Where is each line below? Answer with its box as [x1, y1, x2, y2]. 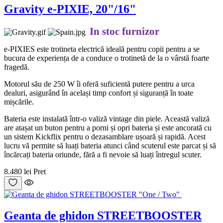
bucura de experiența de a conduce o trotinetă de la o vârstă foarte [4, 53, 209, 62]
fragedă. [4, 62, 29, 71]
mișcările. [4, 97, 34, 106]
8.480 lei [4, 167, 31, 176]
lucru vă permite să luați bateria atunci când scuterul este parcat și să [4, 141, 216, 150]
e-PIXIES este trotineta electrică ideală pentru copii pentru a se [4, 44, 200, 53]
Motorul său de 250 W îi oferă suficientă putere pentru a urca [4, 79, 195, 88]
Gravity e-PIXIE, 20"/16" [4, 2, 136, 15]
